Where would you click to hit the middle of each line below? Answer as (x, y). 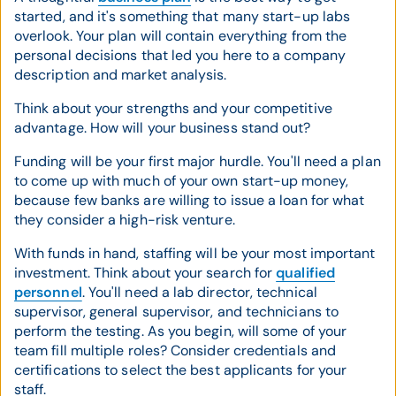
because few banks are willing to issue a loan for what (190, 200)
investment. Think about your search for (145, 273)
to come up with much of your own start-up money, (181, 181)
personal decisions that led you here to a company (180, 55)
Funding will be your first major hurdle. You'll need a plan (198, 161)
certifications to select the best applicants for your (181, 370)
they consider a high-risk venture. (125, 220)
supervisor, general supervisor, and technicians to (176, 312)
